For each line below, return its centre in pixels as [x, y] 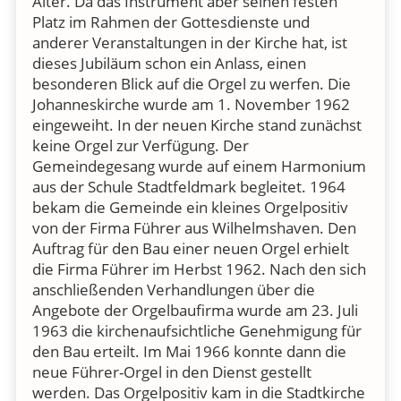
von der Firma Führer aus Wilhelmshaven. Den [194, 228]
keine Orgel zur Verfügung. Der [140, 145]
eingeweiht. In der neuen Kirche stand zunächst [196, 125]
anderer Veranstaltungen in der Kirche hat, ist [189, 43]
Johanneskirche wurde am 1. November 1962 [191, 104]
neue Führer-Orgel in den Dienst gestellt [171, 372]
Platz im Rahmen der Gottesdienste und [171, 22]
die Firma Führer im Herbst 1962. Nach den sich [199, 269]
